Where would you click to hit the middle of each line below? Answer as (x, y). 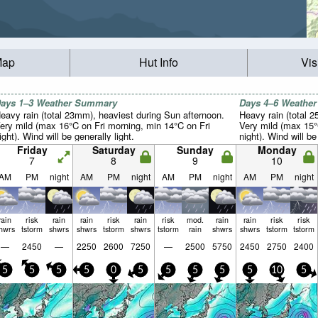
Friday (32, 150)
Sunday (195, 150)
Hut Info (158, 62)
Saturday (114, 150)
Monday (277, 150)
